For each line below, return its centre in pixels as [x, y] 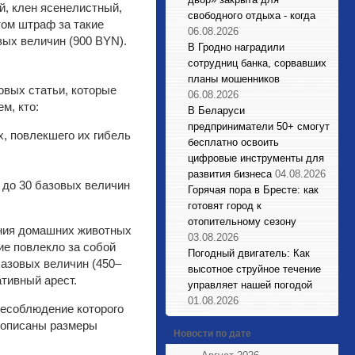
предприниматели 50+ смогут [259, 126]
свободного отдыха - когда [252, 15]
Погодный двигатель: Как [249, 253]
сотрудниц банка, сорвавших [257, 63]
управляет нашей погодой [250, 285]
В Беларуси [216, 111]
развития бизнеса [230, 174]
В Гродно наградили [236, 47]
